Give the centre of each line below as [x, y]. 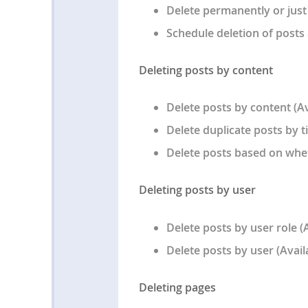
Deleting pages [177, 287]
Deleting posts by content [206, 70]
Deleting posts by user [197, 190]
